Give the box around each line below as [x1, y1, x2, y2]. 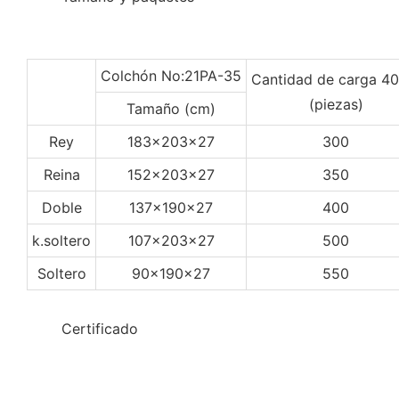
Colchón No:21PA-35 [101, 66, 241, 85]
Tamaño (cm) [126, 99, 216, 118]
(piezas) [308, 94, 363, 113]
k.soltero [32, 231, 91, 249]
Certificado [61, 319, 138, 338]
